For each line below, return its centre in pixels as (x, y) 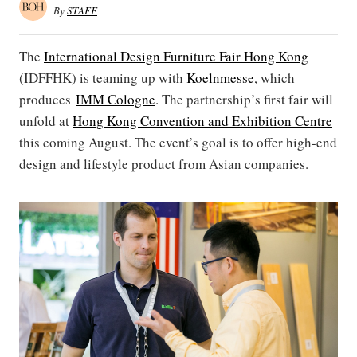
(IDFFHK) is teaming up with (103, 78)
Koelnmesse (220, 78)
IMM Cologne (116, 99)
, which (275, 78)
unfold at (46, 121)
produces (47, 99)
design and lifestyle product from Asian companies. (166, 164)
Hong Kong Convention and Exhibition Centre (202, 121)
